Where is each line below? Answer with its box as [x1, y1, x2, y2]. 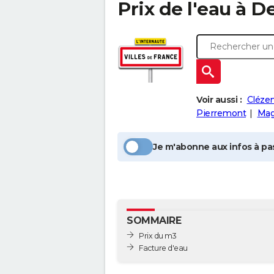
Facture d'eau [139, 243, 188, 253]
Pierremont [196, 108, 246, 119]
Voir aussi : [196, 94, 242, 105]
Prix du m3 [139, 231, 176, 240]
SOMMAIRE [127, 215, 181, 226]
